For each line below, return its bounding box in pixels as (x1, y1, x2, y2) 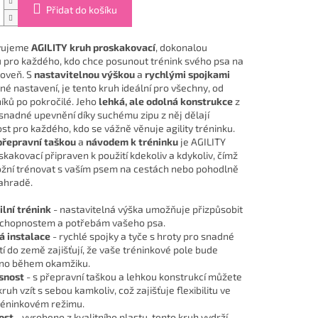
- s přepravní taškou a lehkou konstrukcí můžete (23, 270, 242, 283)
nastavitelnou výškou (33, 68, 135, 81)
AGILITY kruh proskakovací (31, 41, 155, 54)
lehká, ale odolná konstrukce (98, 95, 233, 108)
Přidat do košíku (45, 4, 117, 16)
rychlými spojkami (144, 68, 230, 81)
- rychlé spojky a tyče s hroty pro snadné (50, 230, 234, 243)
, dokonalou (155, 41, 207, 54)
